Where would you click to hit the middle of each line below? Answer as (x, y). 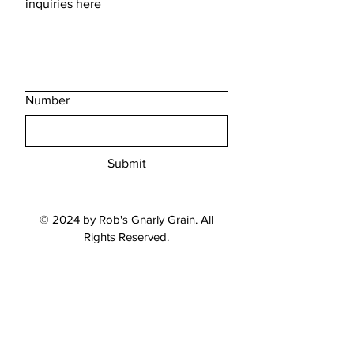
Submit (126, 163)
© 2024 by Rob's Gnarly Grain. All (126, 219)
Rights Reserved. (126, 236)
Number (47, 100)
